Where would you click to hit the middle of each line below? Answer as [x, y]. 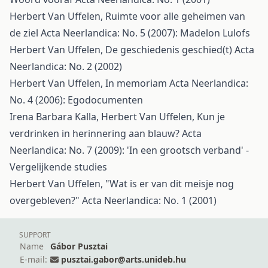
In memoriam [137, 83]
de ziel [25, 33]
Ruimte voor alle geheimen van [175, 16]
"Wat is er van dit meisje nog [170, 184]
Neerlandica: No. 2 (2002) [66, 66]
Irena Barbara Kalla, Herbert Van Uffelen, [103, 117]
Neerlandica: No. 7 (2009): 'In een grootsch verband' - [129, 150]
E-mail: [33, 259]
